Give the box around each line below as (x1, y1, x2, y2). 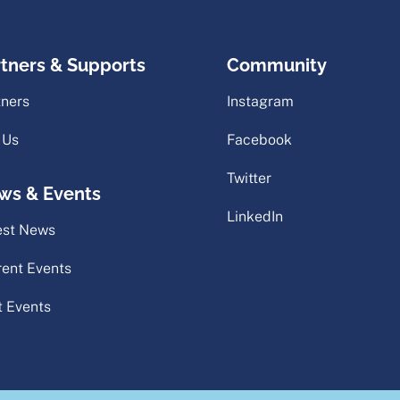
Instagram (226, 93, 294, 111)
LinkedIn (226, 208, 283, 226)
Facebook (226, 131, 292, 149)
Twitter (226, 170, 271, 187)
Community (226, 54, 327, 77)
